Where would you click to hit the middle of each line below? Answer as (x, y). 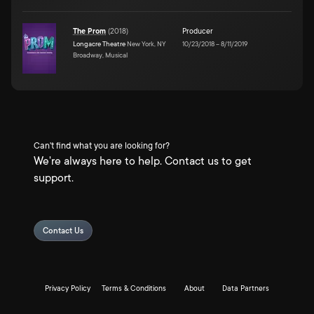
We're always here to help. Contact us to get (143, 161)
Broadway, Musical (100, 55)
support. (54, 178)
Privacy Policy (68, 289)
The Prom (89, 31)
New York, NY (146, 43)
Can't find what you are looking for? (102, 146)
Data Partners (246, 289)
